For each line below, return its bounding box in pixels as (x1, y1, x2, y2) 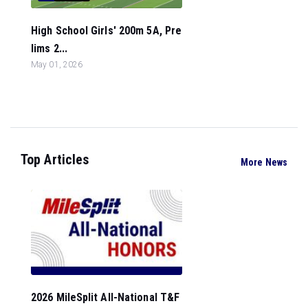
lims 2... (31, 42, 67, 55)
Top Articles (21, 151, 89, 168)
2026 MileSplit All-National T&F (31, 290, 180, 304)
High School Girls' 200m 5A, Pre (31, 24, 182, 37)
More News (241, 156, 287, 168)
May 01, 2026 (31, 60, 83, 69)
